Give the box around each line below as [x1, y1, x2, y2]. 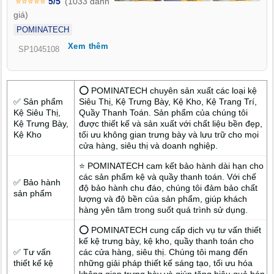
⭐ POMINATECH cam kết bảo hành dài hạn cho [79, 160, 264, 171]
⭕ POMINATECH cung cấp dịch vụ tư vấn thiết [79, 224, 262, 235]
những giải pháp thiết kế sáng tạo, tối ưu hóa [79, 257, 253, 268]
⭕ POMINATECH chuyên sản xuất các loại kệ [79, 85, 257, 95]
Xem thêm [68, 41, 109, 51]
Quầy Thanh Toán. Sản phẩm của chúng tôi [79, 107, 248, 117]
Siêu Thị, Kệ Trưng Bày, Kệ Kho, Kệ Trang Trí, [79, 96, 257, 106]
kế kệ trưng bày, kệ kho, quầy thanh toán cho [79, 235, 254, 246]
